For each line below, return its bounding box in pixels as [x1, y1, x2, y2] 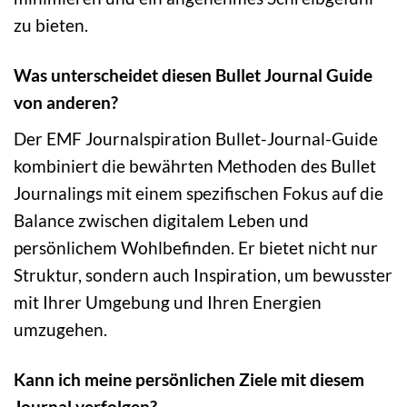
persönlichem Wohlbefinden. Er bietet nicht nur [14, 236, 378, 258]
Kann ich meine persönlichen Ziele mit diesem [14, 368, 364, 390]
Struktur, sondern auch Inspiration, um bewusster [14, 263, 392, 285]
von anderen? [14, 92, 118, 114]
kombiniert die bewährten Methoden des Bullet [14, 154, 376, 176]
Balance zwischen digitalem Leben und [14, 209, 309, 231]
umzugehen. [14, 318, 107, 340]
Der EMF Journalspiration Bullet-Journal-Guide [14, 127, 378, 149]
